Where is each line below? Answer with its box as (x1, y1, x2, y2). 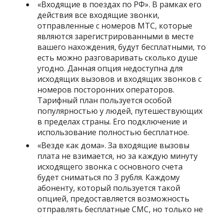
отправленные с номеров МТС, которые (37, 20, 193, 31)
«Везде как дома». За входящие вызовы (37, 139, 190, 151)
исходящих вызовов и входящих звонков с (37, 73, 202, 84)
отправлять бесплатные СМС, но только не (37, 203, 203, 215)
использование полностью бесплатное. (37, 126, 189, 138)
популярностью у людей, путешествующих (37, 105, 203, 116)
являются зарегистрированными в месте (37, 31, 194, 42)
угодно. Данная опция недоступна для (37, 62, 183, 74)
